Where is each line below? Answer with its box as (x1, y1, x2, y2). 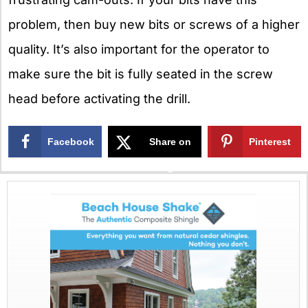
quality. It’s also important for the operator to (8, 41, 269, 56)
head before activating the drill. (8, 91, 190, 106)
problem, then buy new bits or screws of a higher (8, 16, 300, 32)
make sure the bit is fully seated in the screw (8, 66, 273, 81)
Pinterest (249, 136, 291, 148)
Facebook (47, 136, 95, 148)
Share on (149, 136, 192, 148)
